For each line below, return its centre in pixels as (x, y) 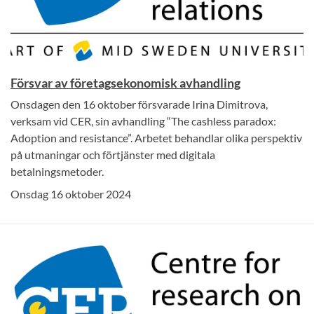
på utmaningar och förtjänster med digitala (113, 154)
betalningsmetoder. (57, 171)
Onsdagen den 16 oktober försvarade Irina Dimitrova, (139, 104)
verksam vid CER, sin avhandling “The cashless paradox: (143, 121)
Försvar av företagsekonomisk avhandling (125, 82)
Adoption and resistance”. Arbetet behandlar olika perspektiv (156, 137)
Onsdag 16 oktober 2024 (71, 193)
